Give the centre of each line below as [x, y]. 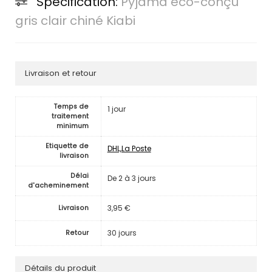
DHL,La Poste [129, 148]
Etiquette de [67, 146]
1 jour [116, 109]
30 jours [122, 233]
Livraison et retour [60, 73]
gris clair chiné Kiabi [75, 21]
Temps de [71, 106]
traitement [70, 116]
